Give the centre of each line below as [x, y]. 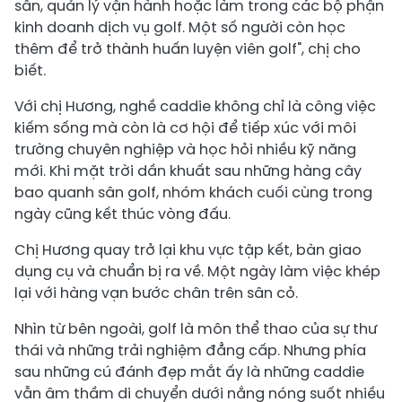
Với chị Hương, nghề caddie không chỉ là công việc [195, 106]
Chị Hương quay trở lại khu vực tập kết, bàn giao [188, 249]
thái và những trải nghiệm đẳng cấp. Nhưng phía [190, 350]
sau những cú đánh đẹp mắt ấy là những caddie [189, 371]
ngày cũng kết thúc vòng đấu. [122, 214]
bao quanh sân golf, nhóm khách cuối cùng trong [193, 192]
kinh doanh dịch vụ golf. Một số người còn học [180, 27]
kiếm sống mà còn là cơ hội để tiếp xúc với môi [185, 127]
